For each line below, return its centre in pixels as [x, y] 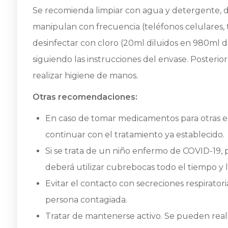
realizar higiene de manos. [85, 75]
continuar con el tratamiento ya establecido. [135, 134]
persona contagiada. [86, 199]
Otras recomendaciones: [85, 97]
